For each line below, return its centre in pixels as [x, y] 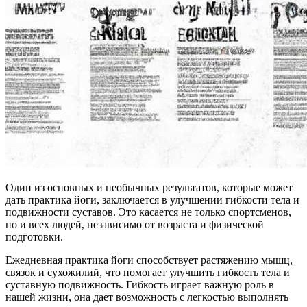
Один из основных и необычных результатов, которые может [149, 187]
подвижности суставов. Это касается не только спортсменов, [148, 212]
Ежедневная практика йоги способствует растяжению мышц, [149, 260]
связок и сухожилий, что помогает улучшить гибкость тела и [148, 272]
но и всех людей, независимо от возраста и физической [135, 224]
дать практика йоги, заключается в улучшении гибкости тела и [152, 199]
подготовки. [34, 236]
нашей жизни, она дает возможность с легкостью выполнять [147, 297]
